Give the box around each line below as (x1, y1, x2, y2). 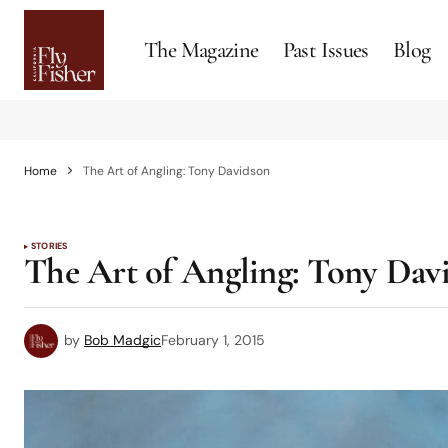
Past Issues (282, 36, 369, 64)
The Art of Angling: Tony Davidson (83, 163, 270, 179)
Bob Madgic (84, 330, 161, 349)
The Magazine (144, 36, 259, 64)
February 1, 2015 (161, 330, 265, 349)
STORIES (31, 240, 68, 252)
